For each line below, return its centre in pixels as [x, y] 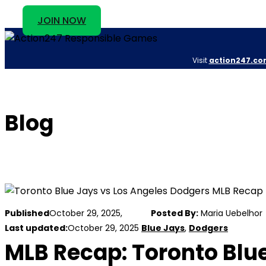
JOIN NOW [62, 20]
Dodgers [208, 228]
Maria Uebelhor [230, 213]
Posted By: [175, 213]
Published [27, 213]
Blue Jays [163, 228]
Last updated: [36, 228]
